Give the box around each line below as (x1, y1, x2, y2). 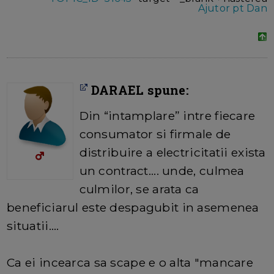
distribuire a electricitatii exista (79, 145, 266, 160)
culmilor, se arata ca (79, 182, 199, 197)
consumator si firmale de (79, 127, 231, 142)
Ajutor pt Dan (198, 2, 267, 15)
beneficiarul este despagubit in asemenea (7, 200, 259, 215)
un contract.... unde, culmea (79, 163, 245, 179)
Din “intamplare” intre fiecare (79, 108, 256, 124)
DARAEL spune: (87, 82, 189, 98)
